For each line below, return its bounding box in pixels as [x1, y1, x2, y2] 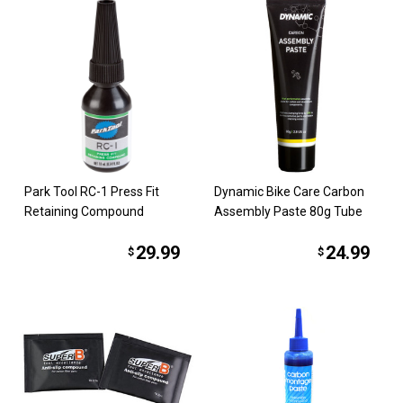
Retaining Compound [24, 203, 145, 219]
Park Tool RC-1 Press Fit [24, 184, 160, 199]
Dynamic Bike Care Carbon [214, 184, 364, 199]
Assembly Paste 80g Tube [214, 203, 363, 219]
